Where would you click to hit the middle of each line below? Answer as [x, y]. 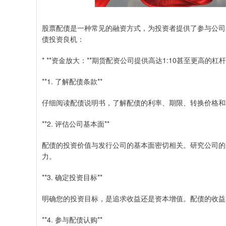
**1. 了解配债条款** [72, 81]
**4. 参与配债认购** [72, 219]
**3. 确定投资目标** [72, 177]
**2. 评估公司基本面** [76, 124]
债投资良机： [63, 39]
